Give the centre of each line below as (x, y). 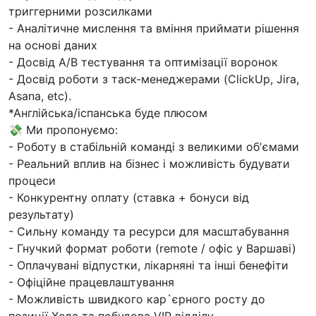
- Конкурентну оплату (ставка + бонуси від (129, 198)
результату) (41, 215)
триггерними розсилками (80, 12)
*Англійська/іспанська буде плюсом (108, 113)
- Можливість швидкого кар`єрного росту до (137, 299)
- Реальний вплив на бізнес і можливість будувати (149, 164)
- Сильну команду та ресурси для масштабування (149, 232)
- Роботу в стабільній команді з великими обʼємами (154, 147)
